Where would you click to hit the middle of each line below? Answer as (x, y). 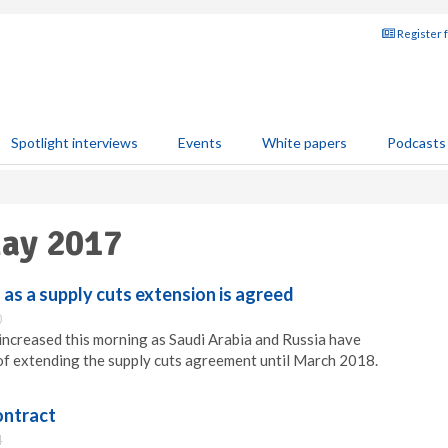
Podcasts (416, 142)
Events (200, 142)
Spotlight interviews (74, 142)
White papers (304, 142)
